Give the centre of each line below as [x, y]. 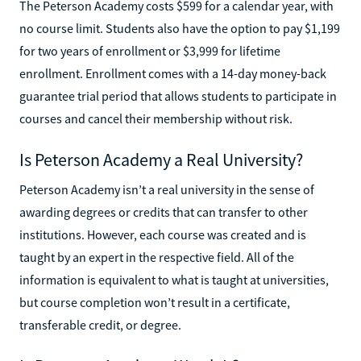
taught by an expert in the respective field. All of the [157, 257]
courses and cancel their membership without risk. [156, 118]
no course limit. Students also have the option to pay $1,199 [180, 28]
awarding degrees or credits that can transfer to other [164, 212]
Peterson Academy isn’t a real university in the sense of [167, 189]
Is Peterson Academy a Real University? [161, 159]
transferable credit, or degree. [100, 324]
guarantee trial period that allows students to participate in [178, 95]
